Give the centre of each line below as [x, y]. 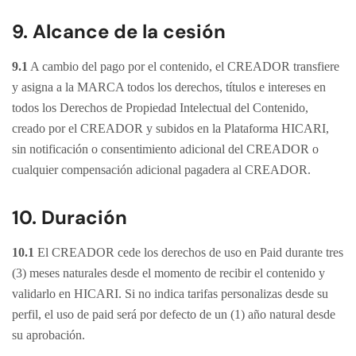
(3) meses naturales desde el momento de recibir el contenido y [168, 273]
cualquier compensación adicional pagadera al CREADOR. [161, 170]
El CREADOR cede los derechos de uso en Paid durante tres [189, 252]
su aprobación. [48, 335]
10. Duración [70, 217]
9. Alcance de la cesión [119, 31]
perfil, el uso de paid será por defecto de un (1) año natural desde [174, 314]
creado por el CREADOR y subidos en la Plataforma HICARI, [170, 128]
